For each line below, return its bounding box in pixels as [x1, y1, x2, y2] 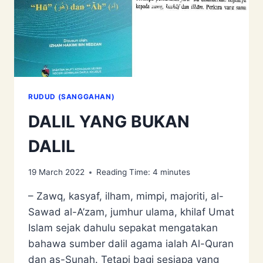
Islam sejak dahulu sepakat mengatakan [28, 222, 218, 234]
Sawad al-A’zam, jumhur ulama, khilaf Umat [28, 206, 234, 218]
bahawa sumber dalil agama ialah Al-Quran [28, 238, 234, 250]
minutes [160, 167, 190, 177]
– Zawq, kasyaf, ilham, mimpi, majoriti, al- [28, 190, 224, 203]
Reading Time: [96, 167, 150, 177]
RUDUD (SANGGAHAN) [28, 92, 115, 101]
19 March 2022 [28, 167, 85, 177]
